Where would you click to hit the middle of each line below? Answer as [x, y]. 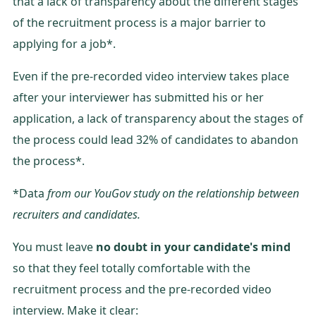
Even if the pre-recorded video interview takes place [151, 76]
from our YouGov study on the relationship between [173, 193]
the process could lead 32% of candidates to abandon [156, 139]
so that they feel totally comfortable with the [132, 268]
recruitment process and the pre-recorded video [142, 289]
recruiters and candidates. [77, 214]
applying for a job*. [64, 43]
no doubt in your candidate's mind [193, 247]
